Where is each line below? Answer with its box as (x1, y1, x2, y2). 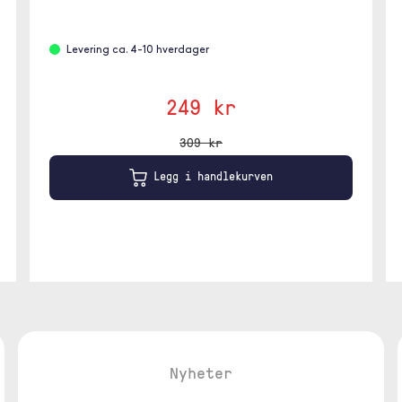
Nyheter (169, 362, 232, 383)
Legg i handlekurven (146, 168, 273, 185)
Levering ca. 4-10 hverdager (66, 45, 210, 57)
